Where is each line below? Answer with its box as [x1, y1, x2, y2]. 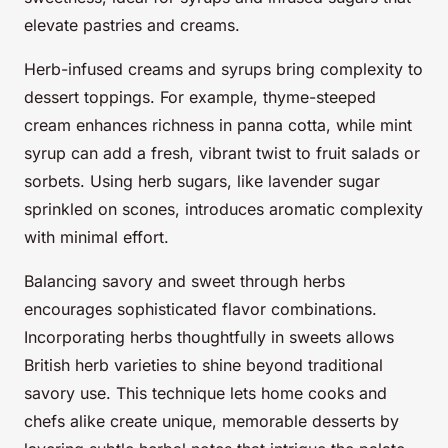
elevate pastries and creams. [24, 15, 240, 36]
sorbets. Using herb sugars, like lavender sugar [24, 171, 380, 192]
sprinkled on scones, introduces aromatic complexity [24, 199, 423, 220]
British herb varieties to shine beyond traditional [24, 355, 383, 376]
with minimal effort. [24, 227, 169, 248]
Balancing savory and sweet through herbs [24, 271, 345, 292]
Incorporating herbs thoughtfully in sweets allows [24, 327, 394, 348]
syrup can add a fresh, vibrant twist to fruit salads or [24, 143, 420, 164]
